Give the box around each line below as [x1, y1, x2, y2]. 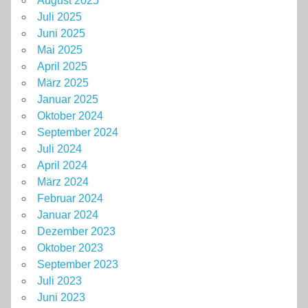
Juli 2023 [37, 275, 82, 287]
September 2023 [37, 258, 118, 271]
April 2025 [37, 60, 87, 73]
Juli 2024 [37, 143, 82, 155]
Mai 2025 [37, 44, 82, 56]
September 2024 [37, 126, 118, 139]
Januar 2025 [37, 93, 98, 106]
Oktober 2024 [37, 110, 103, 122]
